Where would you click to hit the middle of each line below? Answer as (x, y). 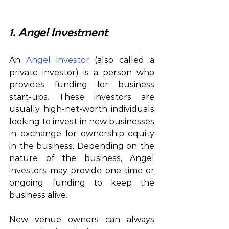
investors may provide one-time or (82, 170)
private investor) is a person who (82, 72)
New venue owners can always (82, 219)
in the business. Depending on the (82, 146)
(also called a (122, 60)
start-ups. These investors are (82, 97)
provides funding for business (82, 84)
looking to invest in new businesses (82, 121)
